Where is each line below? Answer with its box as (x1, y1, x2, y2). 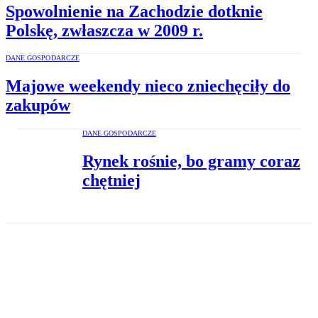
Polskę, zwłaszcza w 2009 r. (6, 21, 203, 40)
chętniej (82, 171, 141, 190)
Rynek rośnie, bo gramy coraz (82, 152, 300, 171)
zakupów (6, 96, 70, 115)
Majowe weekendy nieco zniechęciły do (6, 77, 290, 96)
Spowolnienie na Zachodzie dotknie (6, 1, 263, 21)
